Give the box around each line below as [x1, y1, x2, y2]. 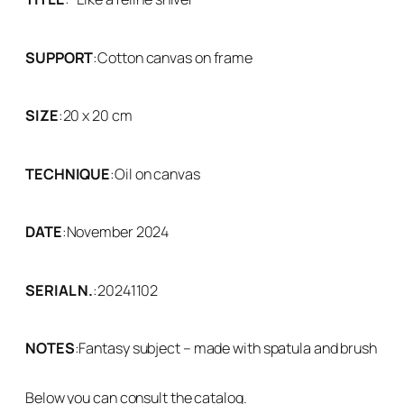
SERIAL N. [25, 280, 94, 300]
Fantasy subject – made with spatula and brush [78, 338, 377, 359]
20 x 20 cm [62, 106, 133, 126]
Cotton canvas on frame [97, 47, 253, 68]
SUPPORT [25, 47, 94, 68]
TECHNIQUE [25, 163, 111, 184]
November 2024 [66, 222, 170, 243]
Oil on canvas [115, 163, 200, 184]
